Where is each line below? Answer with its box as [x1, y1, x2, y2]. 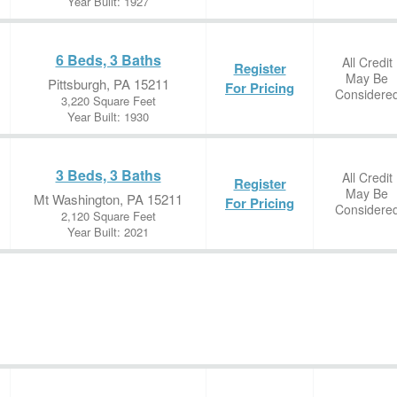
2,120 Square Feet [60, 207, 156, 224]
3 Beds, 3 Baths [55, 165, 161, 185]
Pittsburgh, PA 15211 [47, 74, 169, 93]
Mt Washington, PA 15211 [34, 190, 183, 208]
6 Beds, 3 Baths [55, 50, 161, 70]
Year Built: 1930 [67, 108, 149, 125]
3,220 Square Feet [60, 92, 156, 109]
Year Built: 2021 [67, 223, 149, 240]
